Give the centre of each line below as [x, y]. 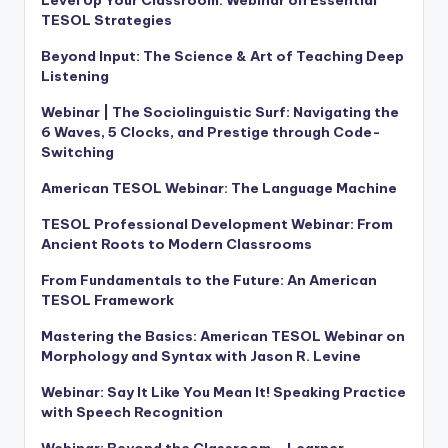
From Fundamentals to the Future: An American [209, 280]
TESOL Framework [107, 300]
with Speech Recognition [132, 412]
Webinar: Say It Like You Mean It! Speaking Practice [223, 392]
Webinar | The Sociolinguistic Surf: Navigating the [220, 112]
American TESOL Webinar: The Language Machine [219, 188]
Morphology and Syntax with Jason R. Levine [201, 356]
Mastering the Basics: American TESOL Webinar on [223, 336]
